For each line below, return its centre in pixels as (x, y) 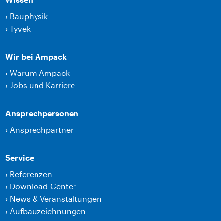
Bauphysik (29, 16)
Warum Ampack (40, 73)
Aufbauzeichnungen (48, 211)
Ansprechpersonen (42, 113)
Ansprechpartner (42, 129)
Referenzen (31, 174)
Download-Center (43, 186)
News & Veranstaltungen (56, 198)
